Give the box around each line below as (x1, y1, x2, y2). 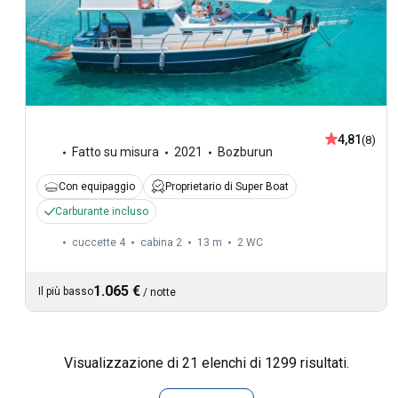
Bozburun (218, 145, 273, 160)
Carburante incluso (55, 205, 148, 219)
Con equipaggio (59, 180, 135, 194)
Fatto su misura (72, 145, 159, 160)
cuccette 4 (72, 236, 125, 250)
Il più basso (38, 285, 93, 298)
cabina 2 (140, 236, 182, 250)
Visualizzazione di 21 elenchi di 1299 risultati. (63, 354, 349, 372)
